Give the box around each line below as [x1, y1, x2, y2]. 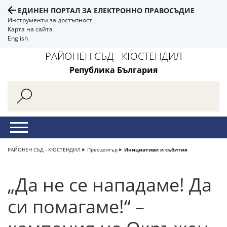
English [8, 34, 28, 43]
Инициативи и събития [124, 146, 187, 153]
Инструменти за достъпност [8, 16, 92, 24]
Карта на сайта [8, 25, 53, 33]
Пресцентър [87, 146, 118, 153]
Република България [69, 64, 158, 75]
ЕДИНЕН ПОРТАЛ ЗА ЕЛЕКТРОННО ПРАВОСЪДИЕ [18, 6, 195, 15]
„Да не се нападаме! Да [8, 172, 212, 197]
